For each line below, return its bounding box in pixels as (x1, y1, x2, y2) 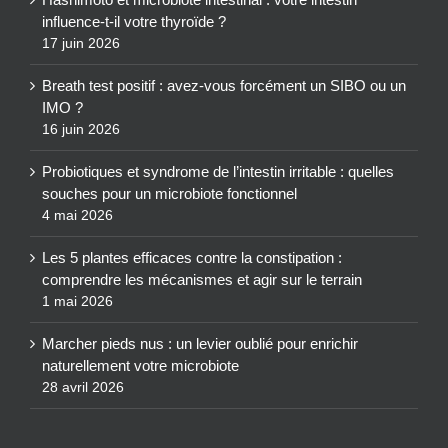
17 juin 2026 (42, 35, 120, 52)
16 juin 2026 (42, 121, 120, 138)
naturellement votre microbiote (42, 357, 239, 375)
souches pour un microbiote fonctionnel (42, 185, 297, 203)
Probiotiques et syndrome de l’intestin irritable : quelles (42, 163, 394, 181)
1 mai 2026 (42, 293, 113, 310)
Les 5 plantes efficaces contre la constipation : (42, 249, 342, 267)
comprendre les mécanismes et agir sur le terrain (42, 271, 362, 289)
